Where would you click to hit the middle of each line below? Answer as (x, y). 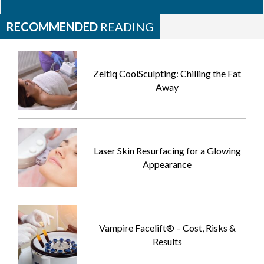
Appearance (167, 164)
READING (126, 27)
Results (167, 242)
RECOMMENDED (52, 27)
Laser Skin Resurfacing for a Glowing (167, 151)
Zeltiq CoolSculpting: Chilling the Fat (167, 74)
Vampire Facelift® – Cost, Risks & (167, 228)
